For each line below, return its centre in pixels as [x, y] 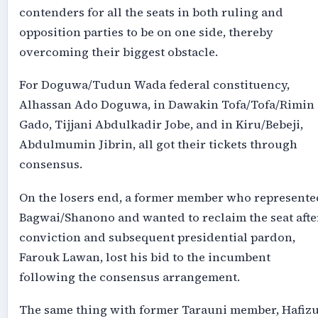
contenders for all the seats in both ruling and [151, 13]
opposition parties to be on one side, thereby [146, 33]
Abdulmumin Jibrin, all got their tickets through [158, 145]
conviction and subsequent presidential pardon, [157, 237]
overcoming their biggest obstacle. [118, 53]
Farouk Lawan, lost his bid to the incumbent [144, 257]
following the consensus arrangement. [129, 277]
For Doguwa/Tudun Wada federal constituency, [154, 85]
